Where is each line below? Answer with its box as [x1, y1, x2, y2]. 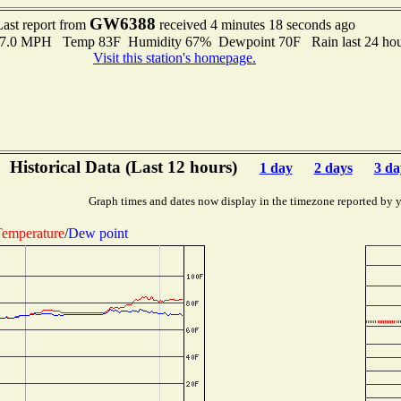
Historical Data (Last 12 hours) [9, 158, 242, 176]
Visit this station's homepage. [93, 50, 256, 65]
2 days [313, 160, 353, 175]
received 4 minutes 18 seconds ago [155, 17, 355, 32]
